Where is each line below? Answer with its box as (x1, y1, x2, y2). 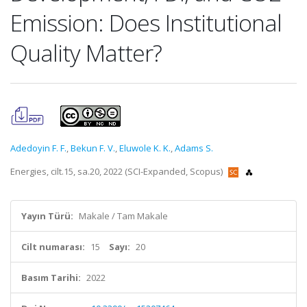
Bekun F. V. (71, 142, 115, 154)
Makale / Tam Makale (79, 210, 168, 222)
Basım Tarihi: (21, 271, 81, 284)
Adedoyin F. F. (10, 142, 66, 154)
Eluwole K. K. (119, 142, 171, 154)
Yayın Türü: (21, 210, 73, 222)
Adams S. (175, 142, 213, 154)
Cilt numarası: (21, 241, 85, 253)
